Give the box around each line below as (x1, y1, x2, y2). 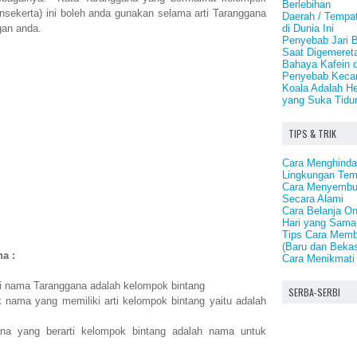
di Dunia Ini (282, 22, 334, 34)
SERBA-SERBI (288, 285, 340, 299)
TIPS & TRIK (288, 127, 336, 140)
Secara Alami (282, 193, 343, 205)
